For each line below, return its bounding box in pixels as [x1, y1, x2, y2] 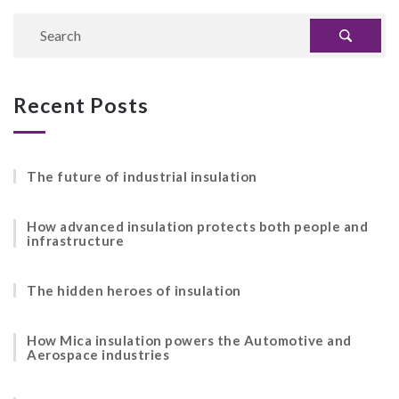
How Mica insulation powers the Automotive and [27, 331, 352, 348]
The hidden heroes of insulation [27, 281, 241, 298]
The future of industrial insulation [27, 167, 257, 184]
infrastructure [27, 232, 124, 248]
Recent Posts [13, 92, 149, 118]
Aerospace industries [27, 346, 169, 362]
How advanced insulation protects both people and [27, 217, 368, 234]
